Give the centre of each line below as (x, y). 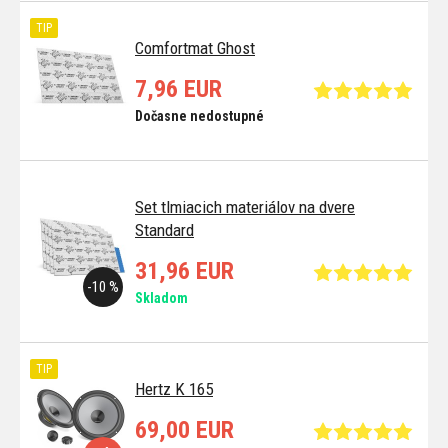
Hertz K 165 (174, 389)
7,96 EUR (178, 89)
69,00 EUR (184, 430)
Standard (164, 230)
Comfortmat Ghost (195, 48)
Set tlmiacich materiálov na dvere (245, 207)
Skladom (161, 298)
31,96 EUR (184, 271)
